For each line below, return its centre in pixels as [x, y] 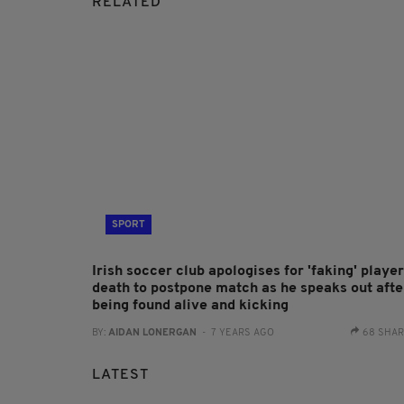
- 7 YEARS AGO [235, 333]
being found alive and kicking [190, 305]
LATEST [120, 375]
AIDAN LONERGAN [152, 333]
